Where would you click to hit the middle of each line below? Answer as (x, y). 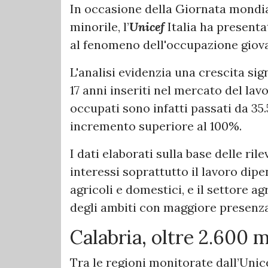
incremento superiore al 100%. (156, 126)
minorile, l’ (100, 26)
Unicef (147, 26)
